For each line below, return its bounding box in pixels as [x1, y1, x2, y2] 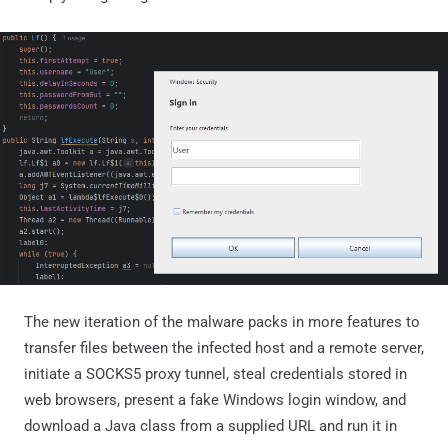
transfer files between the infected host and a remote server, [24, 338, 424, 357]
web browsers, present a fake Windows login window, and [24, 390, 406, 409]
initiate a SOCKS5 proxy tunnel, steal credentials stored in [24, 364, 407, 383]
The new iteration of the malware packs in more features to [24, 312, 420, 331]
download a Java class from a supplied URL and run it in [24, 416, 397, 435]
